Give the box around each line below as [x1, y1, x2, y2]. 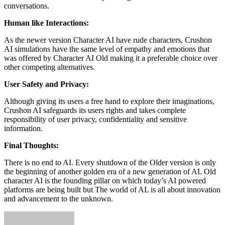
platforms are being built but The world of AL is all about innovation [4, 185, 220, 194]
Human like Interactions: [4, 19, 89, 28]
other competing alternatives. [4, 63, 95, 72]
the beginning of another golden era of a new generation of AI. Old [4, 167, 216, 176]
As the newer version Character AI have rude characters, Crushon [4, 36, 212, 45]
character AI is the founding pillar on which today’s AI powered [4, 176, 206, 185]
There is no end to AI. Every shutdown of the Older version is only [4, 158, 216, 167]
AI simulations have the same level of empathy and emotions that [4, 45, 209, 54]
